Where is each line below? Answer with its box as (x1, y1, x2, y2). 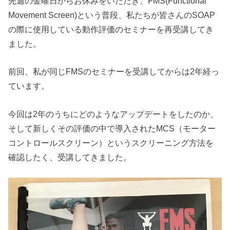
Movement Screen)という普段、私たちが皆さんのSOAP (8, 10, 216, 20)
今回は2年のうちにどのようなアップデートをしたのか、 (8, 109, 219, 119)
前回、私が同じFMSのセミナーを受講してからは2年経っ (8, 67, 220, 76)
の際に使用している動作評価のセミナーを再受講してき (8, 24, 214, 34)
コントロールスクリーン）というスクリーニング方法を (8, 138, 214, 147)
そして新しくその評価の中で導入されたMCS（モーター (8, 123, 216, 133)
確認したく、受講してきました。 (8, 152, 132, 162)
